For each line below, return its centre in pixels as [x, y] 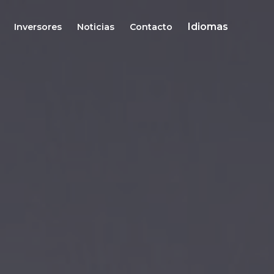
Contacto [151, 27]
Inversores [38, 27]
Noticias [96, 27]
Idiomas [208, 27]
